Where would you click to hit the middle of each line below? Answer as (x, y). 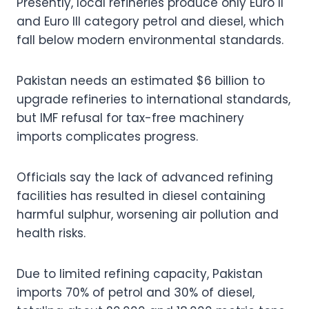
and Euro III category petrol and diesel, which (150, 21)
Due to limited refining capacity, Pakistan (140, 273)
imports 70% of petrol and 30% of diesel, (136, 292)
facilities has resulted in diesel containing (141, 196)
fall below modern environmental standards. (150, 40)
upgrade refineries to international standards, (153, 99)
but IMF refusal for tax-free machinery (130, 118)
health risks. (51, 233)
